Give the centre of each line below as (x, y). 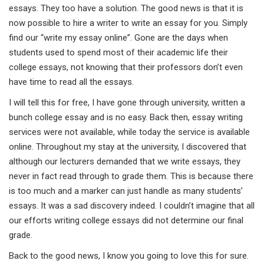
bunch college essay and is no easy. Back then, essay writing (126, 117)
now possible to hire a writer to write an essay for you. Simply (128, 23)
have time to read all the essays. (71, 82)
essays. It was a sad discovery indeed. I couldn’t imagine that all (132, 205)
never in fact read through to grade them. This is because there (131, 176)
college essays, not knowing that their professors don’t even (126, 67)
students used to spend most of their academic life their (118, 52)
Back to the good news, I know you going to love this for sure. (129, 255)
